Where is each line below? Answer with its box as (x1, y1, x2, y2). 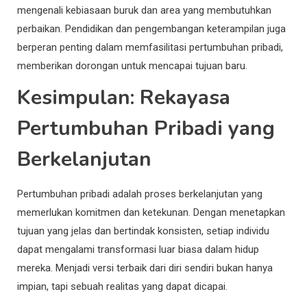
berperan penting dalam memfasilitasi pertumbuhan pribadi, (17, 40, 283, 53)
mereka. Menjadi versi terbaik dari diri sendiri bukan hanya (17, 261, 273, 274)
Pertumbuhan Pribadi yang (17, 114, 275, 143)
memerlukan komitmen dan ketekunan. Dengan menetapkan (17, 206, 285, 219)
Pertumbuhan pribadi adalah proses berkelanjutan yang (17, 187, 262, 200)
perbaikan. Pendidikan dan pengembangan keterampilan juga (17, 22, 286, 35)
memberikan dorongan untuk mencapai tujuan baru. (17, 59, 247, 72)
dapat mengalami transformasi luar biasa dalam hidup (17, 243, 259, 256)
